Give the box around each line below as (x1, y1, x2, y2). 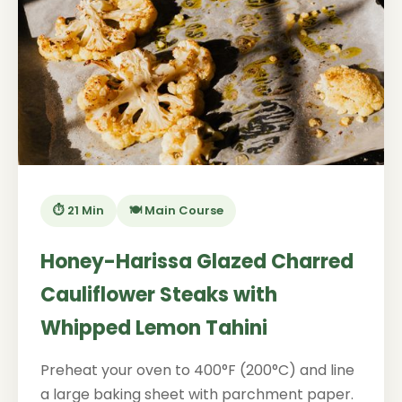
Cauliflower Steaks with (40, 281, 277, 309)
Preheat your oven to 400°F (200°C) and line (40, 360, 354, 380)
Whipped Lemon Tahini (40, 314, 267, 342)
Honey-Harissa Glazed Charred (40, 248, 354, 275)
